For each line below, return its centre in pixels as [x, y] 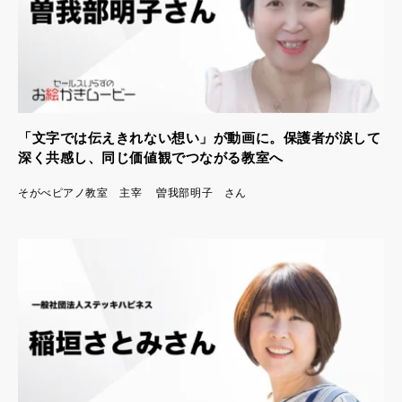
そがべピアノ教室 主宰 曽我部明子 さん [132, 191]
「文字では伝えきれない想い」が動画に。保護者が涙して [200, 137]
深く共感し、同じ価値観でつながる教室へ [151, 157]
